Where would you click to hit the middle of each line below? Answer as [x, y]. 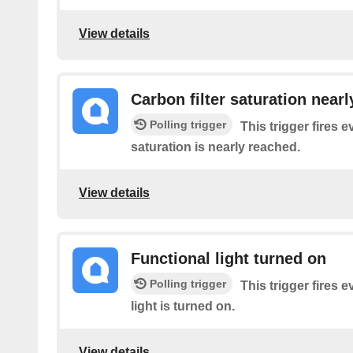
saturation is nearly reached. [216, 147]
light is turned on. [183, 307]
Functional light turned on [229, 259]
